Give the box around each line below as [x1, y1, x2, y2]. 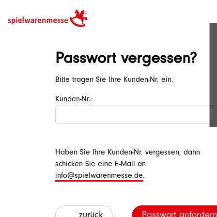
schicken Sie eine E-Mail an [55, 161, 146, 169]
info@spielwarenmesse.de [55, 172, 143, 180]
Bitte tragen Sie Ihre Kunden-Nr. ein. [55, 77, 173, 84]
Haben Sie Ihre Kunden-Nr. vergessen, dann [55, 149, 200, 157]
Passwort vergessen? [55, 52, 197, 68]
